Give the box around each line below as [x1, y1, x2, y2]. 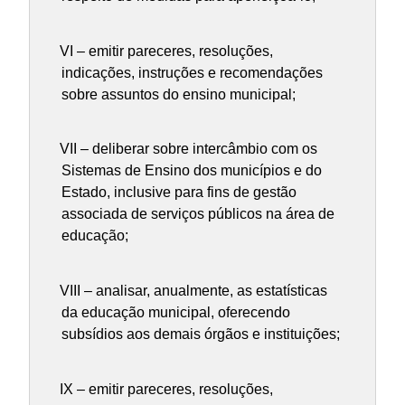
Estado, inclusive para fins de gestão [61, 184, 297, 201]
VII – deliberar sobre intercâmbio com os [60, 141, 318, 157]
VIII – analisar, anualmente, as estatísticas [60, 283, 328, 299]
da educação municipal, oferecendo [61, 305, 291, 321]
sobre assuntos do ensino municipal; [61, 86, 297, 102]
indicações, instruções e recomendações [61, 64, 324, 80]
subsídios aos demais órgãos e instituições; [61, 326, 341, 343]
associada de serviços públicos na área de [61, 206, 335, 222]
